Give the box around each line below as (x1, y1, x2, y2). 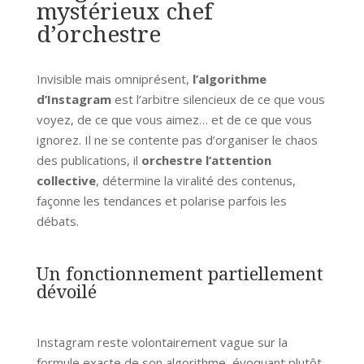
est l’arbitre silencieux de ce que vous (110, 90, 325, 107)
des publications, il (36, 151, 141, 168)
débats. (36, 212, 79, 229)
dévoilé (36, 278, 97, 303)
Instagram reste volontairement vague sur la (36, 333, 288, 350)
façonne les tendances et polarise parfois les (36, 192, 287, 209)
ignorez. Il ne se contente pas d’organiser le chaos (36, 131, 318, 148)
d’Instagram (36, 90, 111, 107)
